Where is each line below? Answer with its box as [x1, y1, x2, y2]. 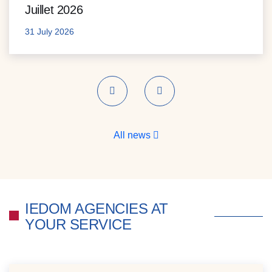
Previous [111, 87, 150, 98]
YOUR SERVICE [25, 216, 132, 233]
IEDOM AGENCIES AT [25, 200, 168, 217]
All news [113, 129, 153, 140]
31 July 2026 [25, 26, 74, 36]
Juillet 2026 [25, 2, 83, 16]
